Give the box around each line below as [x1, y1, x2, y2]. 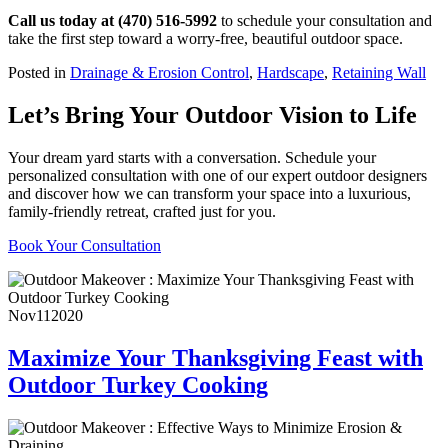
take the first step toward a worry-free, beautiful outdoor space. [8, 30, 403, 48]
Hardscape [257, 64, 324, 82]
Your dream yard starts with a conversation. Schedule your [8, 149, 376, 167]
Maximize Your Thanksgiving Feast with [8, 345, 423, 372]
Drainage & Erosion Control [70, 64, 249, 82]
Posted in [8, 64, 70, 82]
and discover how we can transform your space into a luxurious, [8, 185, 411, 203]
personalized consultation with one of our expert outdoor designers [8, 167, 427, 185]
